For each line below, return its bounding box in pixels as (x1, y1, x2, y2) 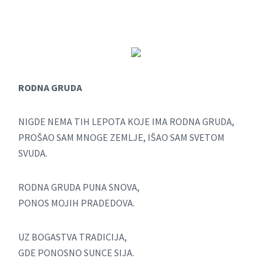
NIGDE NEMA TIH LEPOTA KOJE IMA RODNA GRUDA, (18, 115, 234, 128)
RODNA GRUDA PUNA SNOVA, (18, 181, 140, 194)
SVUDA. (18, 147, 47, 160)
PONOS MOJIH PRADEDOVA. (18, 197, 135, 209)
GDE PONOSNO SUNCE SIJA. (18, 246, 134, 259)
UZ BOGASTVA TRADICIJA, (18, 231, 127, 243)
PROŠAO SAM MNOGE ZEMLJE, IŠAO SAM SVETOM (18, 131, 225, 144)
